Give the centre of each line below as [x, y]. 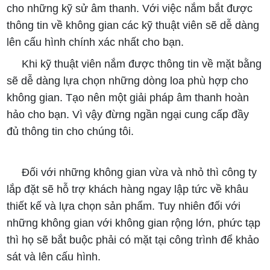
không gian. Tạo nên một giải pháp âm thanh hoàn [128, 97]
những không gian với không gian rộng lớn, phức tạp [134, 223]
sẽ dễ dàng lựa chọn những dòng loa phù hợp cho [128, 80]
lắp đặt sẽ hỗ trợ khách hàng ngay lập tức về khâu [128, 189]
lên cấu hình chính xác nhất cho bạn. [97, 42]
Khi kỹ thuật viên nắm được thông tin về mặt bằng [142, 64]
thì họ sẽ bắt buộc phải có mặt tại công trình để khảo [133, 240]
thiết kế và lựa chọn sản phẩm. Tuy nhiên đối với [124, 206]
